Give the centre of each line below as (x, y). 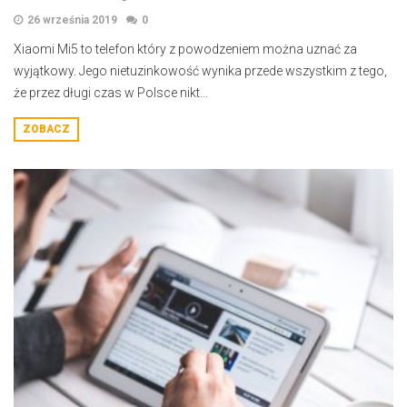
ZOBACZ (46, 129)
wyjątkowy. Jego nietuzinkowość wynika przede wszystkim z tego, (200, 71)
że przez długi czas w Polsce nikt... (111, 93)
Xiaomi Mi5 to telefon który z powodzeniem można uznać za (185, 49)
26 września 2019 (72, 20)
